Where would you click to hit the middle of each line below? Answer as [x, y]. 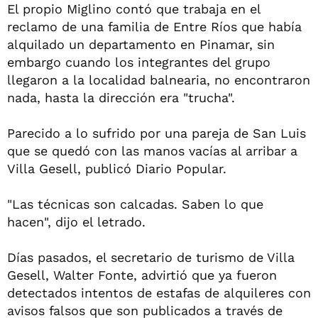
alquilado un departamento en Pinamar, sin [141, 44]
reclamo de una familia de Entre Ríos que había [154, 27]
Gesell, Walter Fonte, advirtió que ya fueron [142, 275]
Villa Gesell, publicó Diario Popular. [117, 169]
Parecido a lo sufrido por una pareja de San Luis [157, 133]
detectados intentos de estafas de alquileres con [159, 293]
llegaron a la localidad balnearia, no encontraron [159, 80]
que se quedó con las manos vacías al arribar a [152, 151]
